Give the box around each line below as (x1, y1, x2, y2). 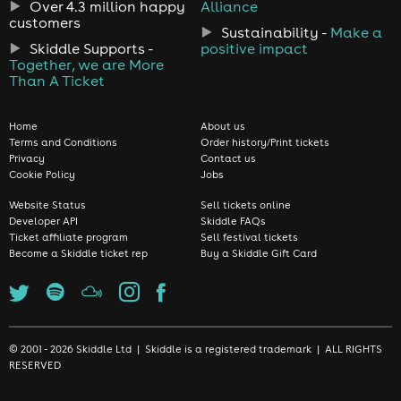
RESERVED (9, 359, 61, 372)
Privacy (9, 152, 45, 166)
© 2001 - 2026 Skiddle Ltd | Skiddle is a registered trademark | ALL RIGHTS (9, 343, 382, 356)
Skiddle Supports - (25, 39, 153, 58)
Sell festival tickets (200, 231, 298, 244)
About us (200, 120, 245, 133)
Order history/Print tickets (200, 136, 329, 149)
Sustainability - (217, 23, 330, 42)
